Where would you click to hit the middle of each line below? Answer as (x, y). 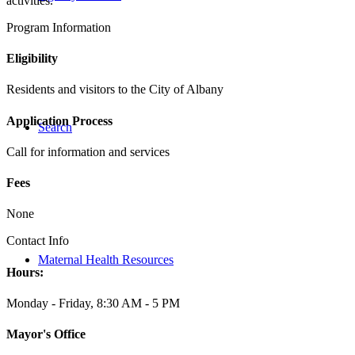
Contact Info (38, 241)
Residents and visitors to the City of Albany (115, 90)
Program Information (59, 27)
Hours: (25, 272)
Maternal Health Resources (106, 260)
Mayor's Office (46, 334)
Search (55, 127)
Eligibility (32, 59)
